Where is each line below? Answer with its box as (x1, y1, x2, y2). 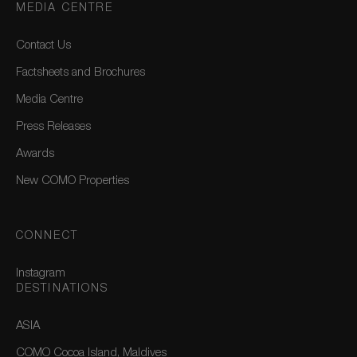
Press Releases (16, 121, 91, 134)
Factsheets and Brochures (16, 67, 145, 80)
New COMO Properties (16, 175, 129, 188)
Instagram (16, 268, 65, 280)
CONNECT (16, 231, 78, 243)
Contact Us (16, 40, 71, 53)
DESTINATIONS (16, 284, 109, 296)
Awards (16, 148, 54, 161)
